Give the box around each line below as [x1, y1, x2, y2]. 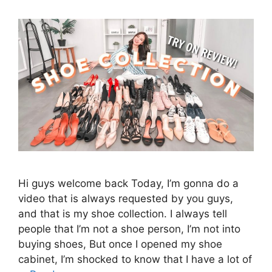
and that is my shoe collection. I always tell [18, 207, 227, 220]
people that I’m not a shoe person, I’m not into [18, 222, 240, 235]
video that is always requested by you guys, [18, 192, 233, 205]
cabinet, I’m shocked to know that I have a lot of [18, 253, 252, 265]
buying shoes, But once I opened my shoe [18, 237, 222, 250]
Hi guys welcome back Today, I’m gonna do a [18, 177, 239, 189]
